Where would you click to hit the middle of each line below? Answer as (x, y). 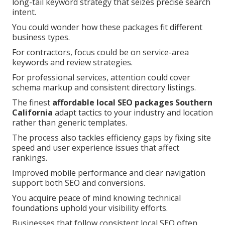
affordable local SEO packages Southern (132, 103)
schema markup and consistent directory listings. (104, 88)
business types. (41, 37)
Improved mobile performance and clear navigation (109, 173)
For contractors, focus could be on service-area (100, 52)
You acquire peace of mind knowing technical (96, 198)
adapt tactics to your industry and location (133, 113)
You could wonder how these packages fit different (107, 27)
